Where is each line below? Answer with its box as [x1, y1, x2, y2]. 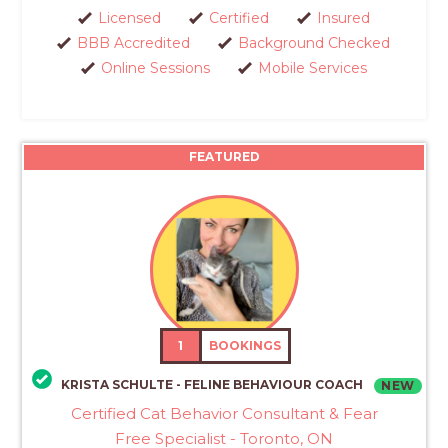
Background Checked [238, 33, 390, 52]
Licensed [97, 8, 161, 27]
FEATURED [188, 148, 260, 164]
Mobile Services [257, 58, 367, 77]
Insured [316, 8, 370, 27]
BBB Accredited [77, 33, 190, 52]
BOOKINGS [209, 337, 282, 353]
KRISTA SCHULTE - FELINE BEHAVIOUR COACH [61, 377, 364, 393]
